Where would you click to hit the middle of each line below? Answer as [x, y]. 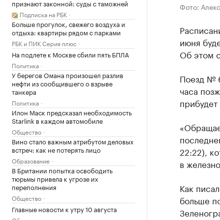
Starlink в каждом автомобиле [57, 120]
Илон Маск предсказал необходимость [72, 112]
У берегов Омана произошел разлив [68, 75]
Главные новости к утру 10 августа [64, 209]
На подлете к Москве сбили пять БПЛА [70, 54]
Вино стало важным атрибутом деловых [73, 141]
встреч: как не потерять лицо [56, 149]
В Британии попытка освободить [62, 170]
